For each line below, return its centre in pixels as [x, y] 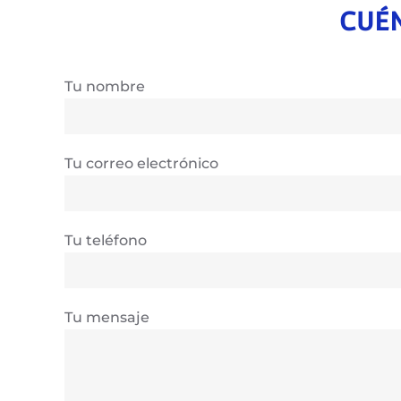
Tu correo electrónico [141, 163]
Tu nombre [105, 86]
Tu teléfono [106, 240]
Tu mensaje [107, 317]
